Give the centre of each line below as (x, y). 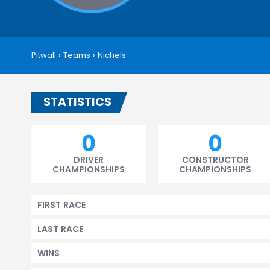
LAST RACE (60, 229)
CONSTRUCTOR (215, 160)
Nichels (112, 55)
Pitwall (44, 55)
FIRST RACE (61, 205)
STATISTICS (77, 102)
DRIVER (89, 160)
